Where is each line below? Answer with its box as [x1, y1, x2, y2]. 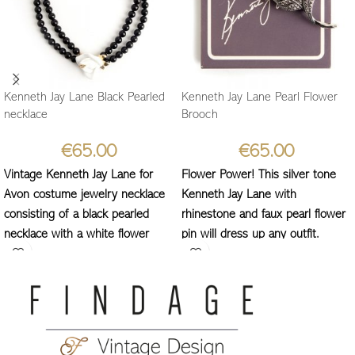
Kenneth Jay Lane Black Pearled [4, 92, 165, 104]
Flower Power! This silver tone [181, 170, 336, 181]
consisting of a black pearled [4, 209, 149, 221]
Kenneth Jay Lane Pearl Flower [181, 92, 338, 104]
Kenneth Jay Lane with [181, 189, 296, 201]
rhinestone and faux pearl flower [181, 209, 345, 221]
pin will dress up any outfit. [181, 229, 319, 241]
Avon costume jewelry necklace [4, 189, 165, 201]
